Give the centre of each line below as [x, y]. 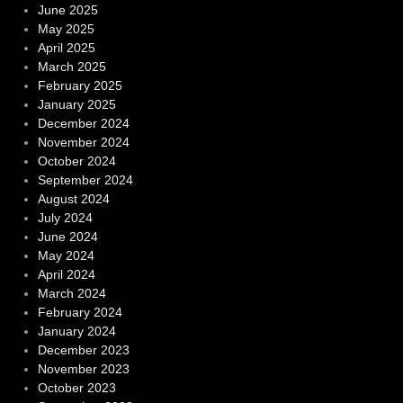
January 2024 [76, 331]
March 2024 [72, 294]
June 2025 [67, 10]
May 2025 [66, 29]
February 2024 [80, 313]
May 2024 [66, 256]
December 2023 [83, 350]
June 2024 [67, 237]
